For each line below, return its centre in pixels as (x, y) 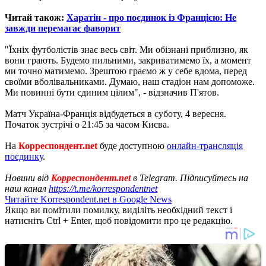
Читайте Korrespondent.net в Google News (88, 199)
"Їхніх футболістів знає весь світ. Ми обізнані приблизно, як (126, 49)
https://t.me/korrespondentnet (103, 188)
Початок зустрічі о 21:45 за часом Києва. (87, 124)
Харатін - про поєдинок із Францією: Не (151, 17)
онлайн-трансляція (205, 145)
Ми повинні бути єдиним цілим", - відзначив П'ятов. (112, 92)
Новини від (28, 178)
